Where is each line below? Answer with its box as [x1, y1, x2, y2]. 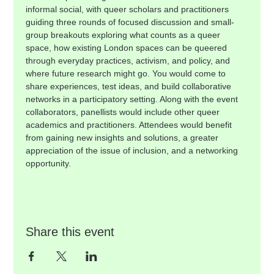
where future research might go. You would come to [26, 68, 229, 78]
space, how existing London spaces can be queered [26, 43, 230, 53]
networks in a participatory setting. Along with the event [26, 94, 241, 104]
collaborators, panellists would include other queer [26, 107, 223, 117]
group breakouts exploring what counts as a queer [26, 30, 223, 40]
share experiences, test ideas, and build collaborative [26, 81, 234, 91]
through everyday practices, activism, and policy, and [26, 56, 233, 65]
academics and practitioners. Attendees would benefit [26, 120, 235, 130]
